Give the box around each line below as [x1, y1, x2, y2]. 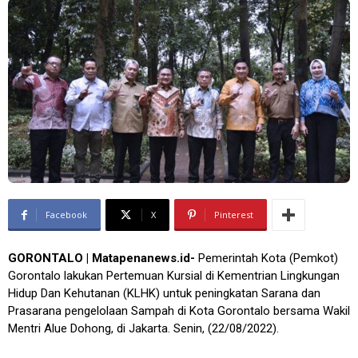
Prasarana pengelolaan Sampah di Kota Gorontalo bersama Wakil [8, 304, 350, 319]
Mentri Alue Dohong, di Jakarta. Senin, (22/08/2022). [8, 321, 279, 336]
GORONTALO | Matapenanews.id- [8, 251, 195, 266]
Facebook [46, 209, 87, 221]
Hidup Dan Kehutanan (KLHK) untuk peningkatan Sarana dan [8, 286, 320, 301]
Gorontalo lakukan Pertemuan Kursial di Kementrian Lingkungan [8, 268, 340, 284]
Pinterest [214, 209, 253, 221]
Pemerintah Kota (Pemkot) [195, 251, 338, 266]
